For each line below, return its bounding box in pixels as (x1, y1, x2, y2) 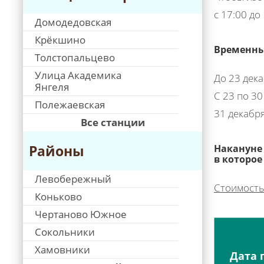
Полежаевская (35, 98, 105, 111)
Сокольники (35, 225, 95, 239)
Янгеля (35, 80, 69, 94)
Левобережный (35, 172, 111, 186)
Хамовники (35, 243, 90, 256)
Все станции (80, 115, 145, 129)
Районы (29, 141, 84, 160)
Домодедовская (35, 15, 111, 29)
